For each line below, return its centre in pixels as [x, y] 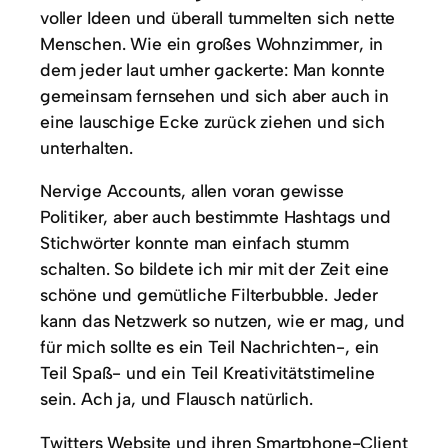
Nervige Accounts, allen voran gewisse [192, 191]
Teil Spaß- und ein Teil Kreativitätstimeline [207, 373]
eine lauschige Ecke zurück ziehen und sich [212, 121]
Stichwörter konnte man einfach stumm [194, 243]
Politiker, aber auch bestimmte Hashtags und [215, 217]
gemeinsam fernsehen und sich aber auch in [214, 95]
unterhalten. [89, 147]
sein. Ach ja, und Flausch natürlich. [176, 399]
